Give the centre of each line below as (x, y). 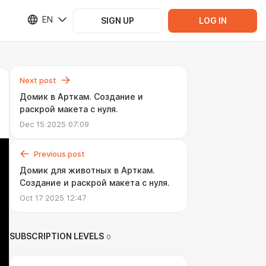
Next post (38, 80)
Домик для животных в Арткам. (87, 170)
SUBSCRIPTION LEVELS (57, 236)
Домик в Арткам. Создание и (81, 97)
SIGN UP (118, 20)
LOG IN (213, 20)
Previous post (59, 154)
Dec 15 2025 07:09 (54, 124)
